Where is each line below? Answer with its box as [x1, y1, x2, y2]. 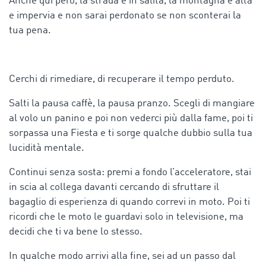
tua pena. [9, 25, 51, 36]
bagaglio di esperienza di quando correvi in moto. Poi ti [9, 197, 250, 207]
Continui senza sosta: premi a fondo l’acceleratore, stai [9, 167, 251, 178]
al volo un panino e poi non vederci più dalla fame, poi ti [9, 113, 253, 123]
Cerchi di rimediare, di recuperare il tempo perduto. [9, 74, 235, 84]
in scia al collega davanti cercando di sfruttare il [9, 182, 219, 192]
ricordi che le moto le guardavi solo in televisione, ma [9, 211, 243, 222]
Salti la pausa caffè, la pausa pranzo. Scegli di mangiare [9, 98, 255, 109]
